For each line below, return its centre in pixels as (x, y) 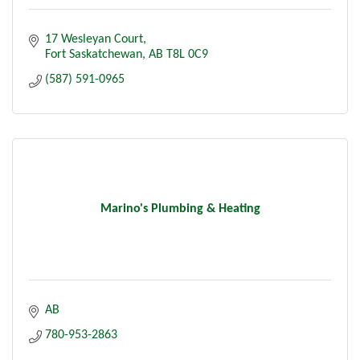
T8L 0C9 (187, 54)
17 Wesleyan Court (94, 39)
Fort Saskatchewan (94, 54)
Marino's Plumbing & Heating (180, 209)
